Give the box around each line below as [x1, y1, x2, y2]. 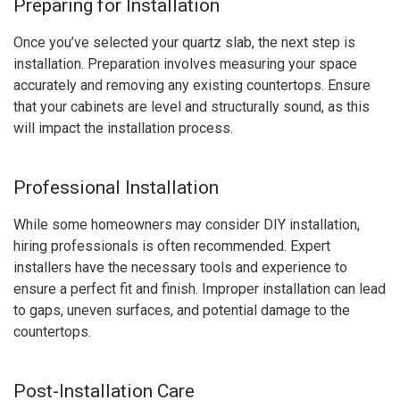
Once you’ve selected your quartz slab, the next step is [13, 33, 355, 51]
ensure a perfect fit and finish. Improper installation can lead [13, 279, 386, 297]
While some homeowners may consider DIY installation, [13, 215, 360, 233]
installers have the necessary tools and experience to [13, 258, 347, 276]
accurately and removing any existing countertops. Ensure [13, 76, 371, 94]
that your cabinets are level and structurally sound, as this [13, 97, 370, 115]
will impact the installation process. [13, 119, 233, 137]
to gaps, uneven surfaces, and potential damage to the [13, 301, 350, 319]
